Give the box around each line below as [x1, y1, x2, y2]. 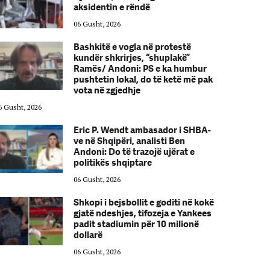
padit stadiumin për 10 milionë [73, 219, 199, 230]
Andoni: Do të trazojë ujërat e [73, 146, 195, 157]
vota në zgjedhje [73, 85, 140, 96]
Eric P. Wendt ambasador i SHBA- [73, 125, 211, 136]
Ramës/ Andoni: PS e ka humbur [73, 63, 207, 74]
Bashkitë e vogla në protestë [73, 42, 191, 52]
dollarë [73, 230, 102, 240]
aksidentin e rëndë [73, 2, 150, 13]
